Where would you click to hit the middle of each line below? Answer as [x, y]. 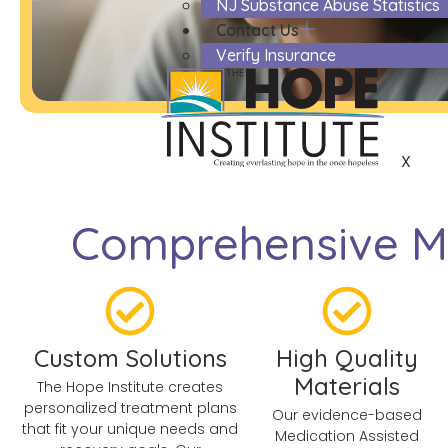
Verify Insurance [276, 55]
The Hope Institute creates [130, 387]
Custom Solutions [130, 358]
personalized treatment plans [130, 408]
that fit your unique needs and [130, 429]
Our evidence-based [347, 415]
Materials [347, 386]
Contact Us [258, 30]
